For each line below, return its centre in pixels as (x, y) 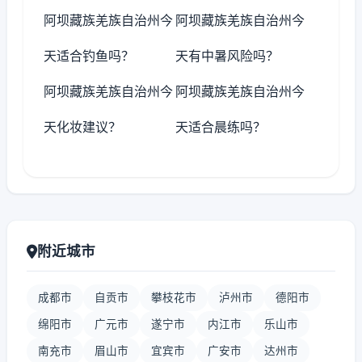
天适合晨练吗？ (221, 127)
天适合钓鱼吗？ (89, 56)
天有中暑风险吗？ (227, 56)
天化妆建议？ (82, 127)
